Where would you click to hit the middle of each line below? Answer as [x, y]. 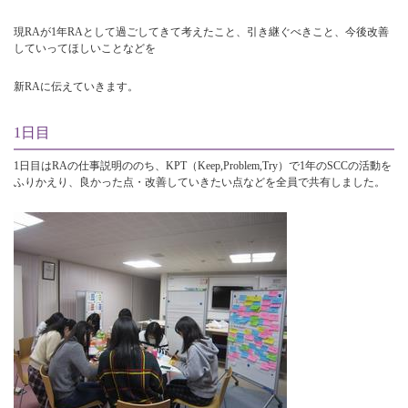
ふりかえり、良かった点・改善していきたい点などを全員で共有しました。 [199, 183]
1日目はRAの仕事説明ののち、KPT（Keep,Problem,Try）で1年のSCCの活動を [203, 166]
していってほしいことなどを [85, 49]
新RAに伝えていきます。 [76, 87]
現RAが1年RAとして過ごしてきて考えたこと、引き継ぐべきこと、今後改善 [201, 32]
